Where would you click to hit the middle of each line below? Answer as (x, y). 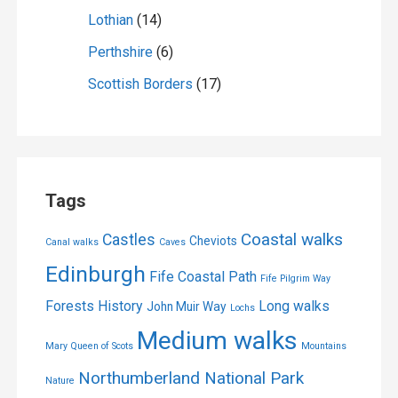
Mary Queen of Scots (89, 346)
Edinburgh (95, 275)
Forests (69, 306)
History (120, 306)
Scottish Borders (140, 84)
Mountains (323, 346)
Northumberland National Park (191, 378)
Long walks (294, 306)
